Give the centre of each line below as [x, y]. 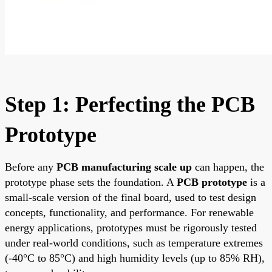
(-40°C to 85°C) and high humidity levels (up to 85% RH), [135, 258]
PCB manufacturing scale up [124, 167]
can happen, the [228, 167]
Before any [31, 167]
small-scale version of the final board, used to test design [131, 197]
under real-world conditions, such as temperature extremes [134, 243]
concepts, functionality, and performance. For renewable [129, 212]
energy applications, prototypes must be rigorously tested [131, 227]
